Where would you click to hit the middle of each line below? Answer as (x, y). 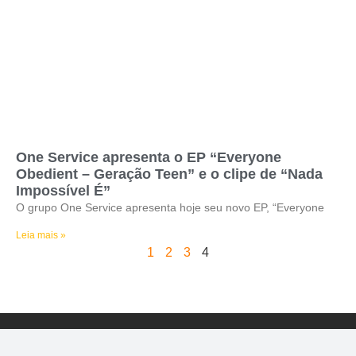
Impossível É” (63, 191)
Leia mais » (41, 235)
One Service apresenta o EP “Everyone (149, 157)
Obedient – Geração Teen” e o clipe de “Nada (169, 174)
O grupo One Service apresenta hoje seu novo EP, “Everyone (170, 207)
